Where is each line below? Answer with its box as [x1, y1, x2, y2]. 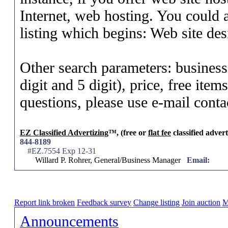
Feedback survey [77, 198, 131, 207]
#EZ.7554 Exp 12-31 [27, 147, 96, 155]
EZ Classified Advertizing [20, 128, 108, 137]
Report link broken [14, 198, 75, 207]
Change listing [133, 198, 180, 207]
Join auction [182, 198, 220, 207]
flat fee [148, 128, 171, 137]
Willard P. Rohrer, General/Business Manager [35, 156, 187, 164]
